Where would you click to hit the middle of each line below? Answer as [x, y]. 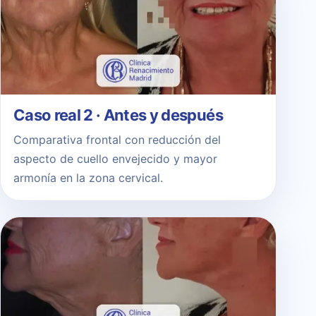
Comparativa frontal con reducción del [117, 139]
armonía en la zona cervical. [88, 177]
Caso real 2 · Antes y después [118, 115]
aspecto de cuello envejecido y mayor [115, 158]
